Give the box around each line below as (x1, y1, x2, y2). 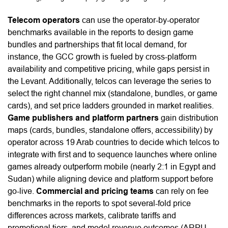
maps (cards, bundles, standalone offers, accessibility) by (8, 126, 213, 135)
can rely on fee (154, 187, 209, 196)
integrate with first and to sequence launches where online (8, 150, 217, 159)
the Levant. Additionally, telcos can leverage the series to (8, 77, 211, 86)
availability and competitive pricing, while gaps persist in (8, 65, 210, 74)
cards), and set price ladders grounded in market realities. (8, 101, 214, 110)
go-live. (8, 187, 36, 196)
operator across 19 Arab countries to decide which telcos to (8, 138, 219, 147)
